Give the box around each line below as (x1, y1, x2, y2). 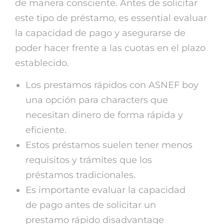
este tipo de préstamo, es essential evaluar (15, 12, 207, 23)
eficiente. (25, 124, 66, 135)
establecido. (15, 57, 69, 68)
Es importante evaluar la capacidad (25, 184, 185, 195)
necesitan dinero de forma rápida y (25, 109, 183, 120)
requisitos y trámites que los (25, 154, 152, 165)
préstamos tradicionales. (25, 169, 135, 180)
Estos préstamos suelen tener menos (25, 139, 192, 150)
